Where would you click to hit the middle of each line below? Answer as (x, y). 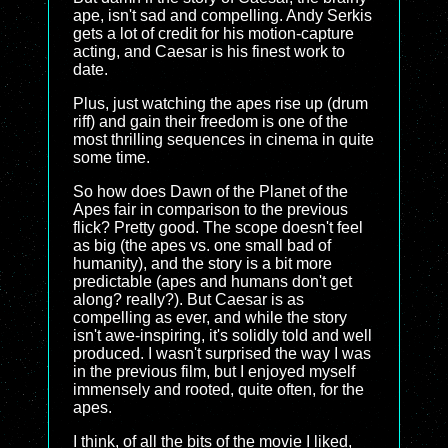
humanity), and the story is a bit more (202, 263)
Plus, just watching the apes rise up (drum (220, 103)
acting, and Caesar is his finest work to (209, 51)
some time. (111, 157)
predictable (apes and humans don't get (212, 281)
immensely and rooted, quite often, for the (218, 389)
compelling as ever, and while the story (210, 317)
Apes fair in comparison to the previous (210, 209)
